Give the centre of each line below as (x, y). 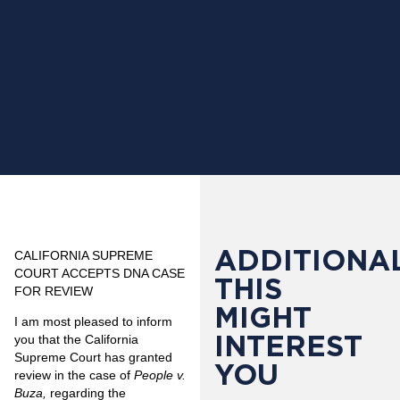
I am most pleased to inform (93, 322)
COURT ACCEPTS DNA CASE (100, 273)
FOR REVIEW (54, 291)
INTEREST (288, 346)
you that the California (76, 340)
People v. (160, 375)
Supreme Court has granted (93, 358)
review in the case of (74, 375)
